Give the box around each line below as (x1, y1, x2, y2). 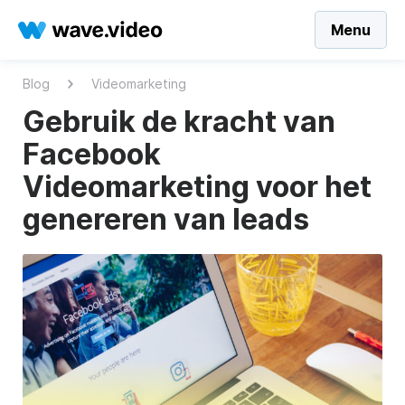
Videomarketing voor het (23, 169, 372, 204)
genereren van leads (23, 202, 309, 237)
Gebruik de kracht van (23, 104, 335, 139)
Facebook (23, 137, 161, 172)
